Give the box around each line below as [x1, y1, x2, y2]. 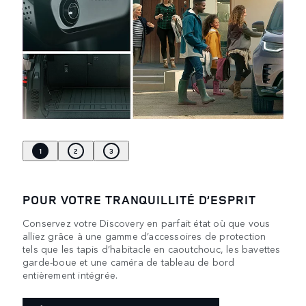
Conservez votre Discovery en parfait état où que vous [23, 215, 270, 229]
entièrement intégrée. [23, 267, 118, 281]
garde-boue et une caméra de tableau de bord [23, 254, 235, 268]
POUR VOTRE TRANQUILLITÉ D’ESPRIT [23, 191, 256, 208]
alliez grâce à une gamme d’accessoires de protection [23, 228, 266, 242]
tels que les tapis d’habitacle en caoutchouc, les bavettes [23, 241, 281, 255]
